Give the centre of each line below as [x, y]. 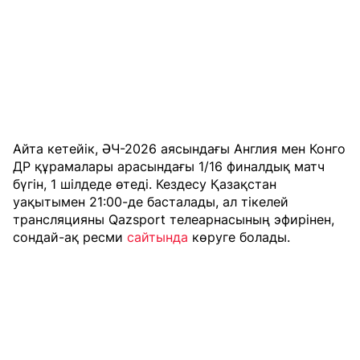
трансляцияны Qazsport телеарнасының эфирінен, [174, 219]
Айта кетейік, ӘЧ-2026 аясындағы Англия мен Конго [179, 148]
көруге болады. [239, 237]
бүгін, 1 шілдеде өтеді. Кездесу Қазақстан [145, 184]
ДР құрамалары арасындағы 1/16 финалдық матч [169, 166]
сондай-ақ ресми [70, 237]
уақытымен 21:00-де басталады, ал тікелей [151, 201]
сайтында [157, 237]
